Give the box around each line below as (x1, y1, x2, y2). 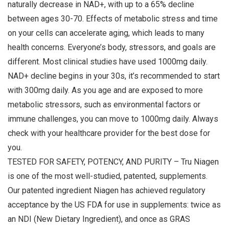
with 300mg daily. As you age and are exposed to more (8, 85, 203, 96)
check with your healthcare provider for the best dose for (8, 128, 210, 139)
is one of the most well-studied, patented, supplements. (8, 171, 208, 181)
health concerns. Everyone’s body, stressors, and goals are (8, 42, 216, 53)
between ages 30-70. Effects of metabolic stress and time (8, 14, 218, 24)
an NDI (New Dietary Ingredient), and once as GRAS (8, 214, 190, 224)
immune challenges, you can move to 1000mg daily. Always (8, 114, 218, 124)
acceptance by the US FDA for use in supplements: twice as (8, 200, 221, 210)
